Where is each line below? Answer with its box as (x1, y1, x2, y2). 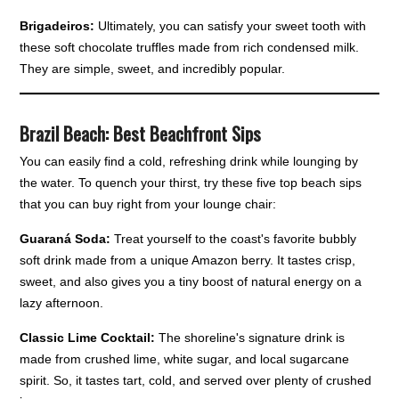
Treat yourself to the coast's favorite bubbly (110, 232, 357, 247)
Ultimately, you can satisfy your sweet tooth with (94, 19, 367, 34)
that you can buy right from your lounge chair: (20, 197, 277, 212)
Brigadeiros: (20, 19, 95, 34)
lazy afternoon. (20, 296, 104, 311)
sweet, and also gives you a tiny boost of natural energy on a (20, 274, 362, 289)
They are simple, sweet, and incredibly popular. (20, 61, 286, 77)
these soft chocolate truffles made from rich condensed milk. (20, 40, 360, 55)
